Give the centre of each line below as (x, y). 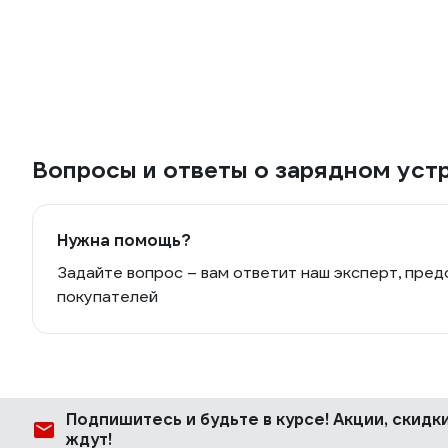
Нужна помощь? (124, 240)
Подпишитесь (126, 419)
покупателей (107, 296)
